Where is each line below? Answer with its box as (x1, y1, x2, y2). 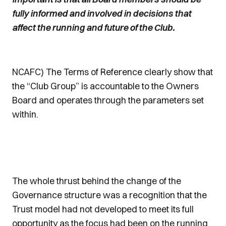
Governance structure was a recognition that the (12, 189, 207, 201)
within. (12, 108, 38, 120)
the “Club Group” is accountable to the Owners (12, 80, 199, 92)
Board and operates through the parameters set (12, 94, 204, 106)
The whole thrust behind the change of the (12, 175, 181, 187)
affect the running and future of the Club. (12, 22, 175, 33)
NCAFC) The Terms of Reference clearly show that (12, 66, 213, 78)
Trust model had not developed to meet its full (12, 203, 194, 215)
